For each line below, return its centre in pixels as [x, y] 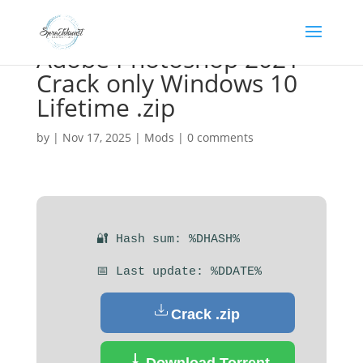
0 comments [220, 137]
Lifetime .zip [105, 107]
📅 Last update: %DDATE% [179, 272]
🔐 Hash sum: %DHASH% [168, 239]
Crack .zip [206, 314]
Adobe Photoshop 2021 [168, 59]
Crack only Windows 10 [167, 83]
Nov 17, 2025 [96, 137]
